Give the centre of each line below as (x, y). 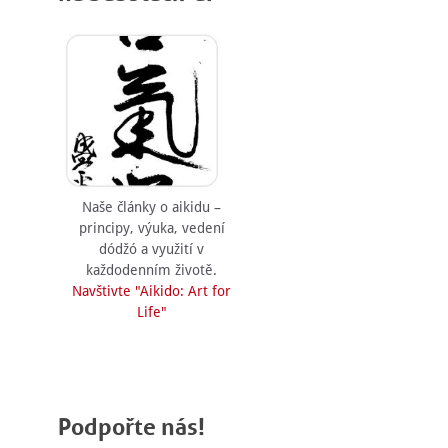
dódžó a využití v (151, 248)
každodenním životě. (151, 269)
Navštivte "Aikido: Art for (151, 290)
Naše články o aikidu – (151, 206)
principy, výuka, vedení (151, 227)
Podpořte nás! (131, 427)
